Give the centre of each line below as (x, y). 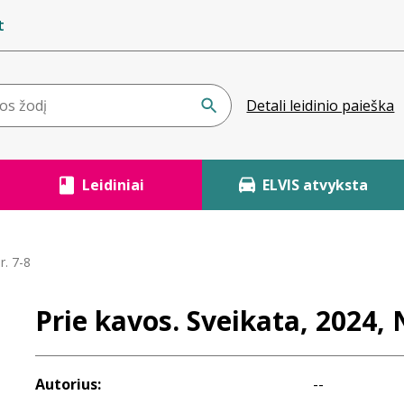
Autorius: (68, 384)
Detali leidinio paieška (321, 106)
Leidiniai (113, 185)
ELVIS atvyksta (315, 185)
